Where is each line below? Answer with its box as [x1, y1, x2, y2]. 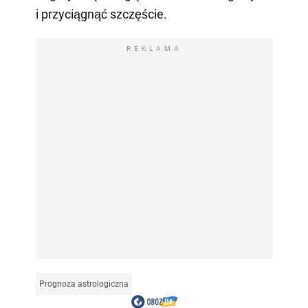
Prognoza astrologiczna [38, 278, 129, 289]
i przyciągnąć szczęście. [35, 6, 167, 21]
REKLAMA [126, 44, 182, 52]
